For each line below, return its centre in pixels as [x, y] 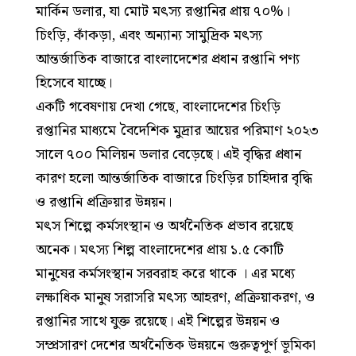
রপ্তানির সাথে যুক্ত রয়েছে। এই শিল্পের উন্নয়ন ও [158, 321]
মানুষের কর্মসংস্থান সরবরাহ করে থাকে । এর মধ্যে [165, 273]
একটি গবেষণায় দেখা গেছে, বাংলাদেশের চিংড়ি [158, 106]
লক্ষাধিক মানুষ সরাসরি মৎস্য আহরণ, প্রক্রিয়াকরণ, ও [175, 297]
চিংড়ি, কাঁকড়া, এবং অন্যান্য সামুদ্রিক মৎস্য [149, 35]
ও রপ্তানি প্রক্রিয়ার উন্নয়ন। [104, 202]
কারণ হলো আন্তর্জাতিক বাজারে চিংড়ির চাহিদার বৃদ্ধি [174, 178]
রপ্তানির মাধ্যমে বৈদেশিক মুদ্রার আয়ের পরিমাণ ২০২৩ [177, 130]
